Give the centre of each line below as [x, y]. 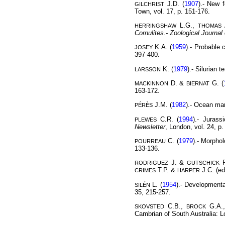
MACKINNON [151, 84]
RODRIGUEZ [151, 163]
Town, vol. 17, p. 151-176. [172, 11]
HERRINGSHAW [155, 26]
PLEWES [146, 119]
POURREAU [150, 141]
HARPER [189, 171]
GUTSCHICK [203, 163]
